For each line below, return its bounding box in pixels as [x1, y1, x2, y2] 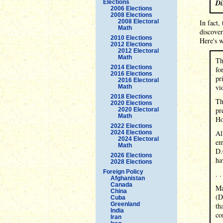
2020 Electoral [118, 106, 159, 113]
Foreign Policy [103, 168, 143, 175]
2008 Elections [111, 11, 152, 18]
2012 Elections [111, 40, 152, 48]
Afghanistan [111, 174, 145, 182]
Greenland [111, 200, 140, 208]
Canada [111, 181, 132, 188]
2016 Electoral [118, 76, 159, 84]
